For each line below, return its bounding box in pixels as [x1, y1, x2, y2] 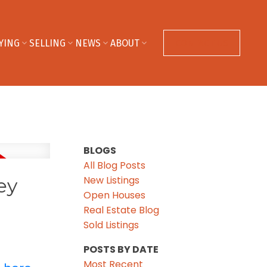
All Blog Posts [83, 158, 146, 172]
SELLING [29, 37, 66, 49]
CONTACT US [175, 37, 228, 48]
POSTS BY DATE [83, 242, 159, 256]
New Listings [83, 173, 140, 187]
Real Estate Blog [83, 203, 160, 217]
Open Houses [83, 188, 146, 202]
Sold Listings [83, 218, 139, 232]
